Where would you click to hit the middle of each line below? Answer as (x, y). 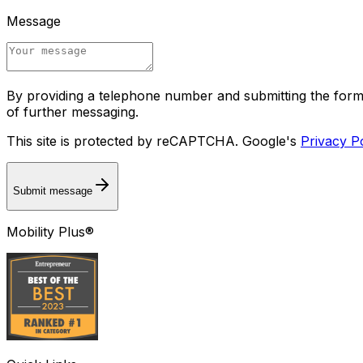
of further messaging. (73, 111)
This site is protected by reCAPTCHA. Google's (152, 141)
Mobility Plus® (50, 231)
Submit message (53, 191)
